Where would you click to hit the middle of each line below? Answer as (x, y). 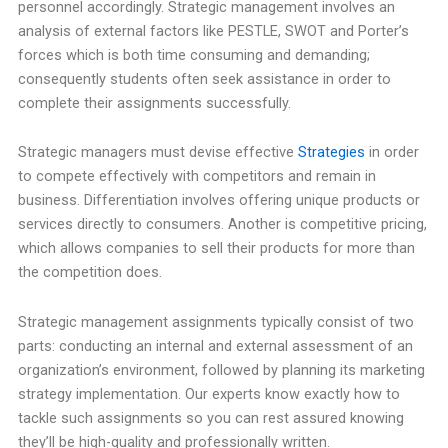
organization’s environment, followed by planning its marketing (221, 369)
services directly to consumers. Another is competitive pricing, (222, 224)
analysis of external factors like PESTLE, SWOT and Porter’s (213, 30)
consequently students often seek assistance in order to (204, 78)
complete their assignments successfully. (154, 102)
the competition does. (89, 272)
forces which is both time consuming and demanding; (193, 54)
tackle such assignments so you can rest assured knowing (210, 417)
